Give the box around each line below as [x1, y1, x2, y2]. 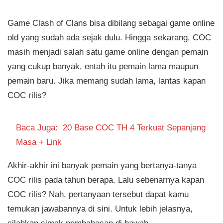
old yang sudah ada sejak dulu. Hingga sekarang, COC [7, 32, 211, 43]
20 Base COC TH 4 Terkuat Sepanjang [63, 122, 206, 133]
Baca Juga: [16, 122, 58, 133]
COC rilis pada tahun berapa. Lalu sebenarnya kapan [7, 174, 204, 185]
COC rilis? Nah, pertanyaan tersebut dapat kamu [7, 189, 189, 199]
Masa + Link [16, 137, 62, 147]
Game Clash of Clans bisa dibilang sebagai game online [7, 18, 215, 28]
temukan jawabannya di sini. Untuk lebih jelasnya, [7, 203, 193, 214]
